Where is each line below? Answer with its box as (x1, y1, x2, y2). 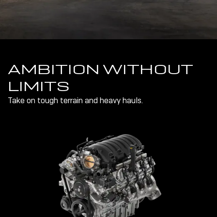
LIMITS (8, 77, 70, 95)
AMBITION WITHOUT (8, 60, 193, 78)
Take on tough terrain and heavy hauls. (8, 95, 143, 106)
